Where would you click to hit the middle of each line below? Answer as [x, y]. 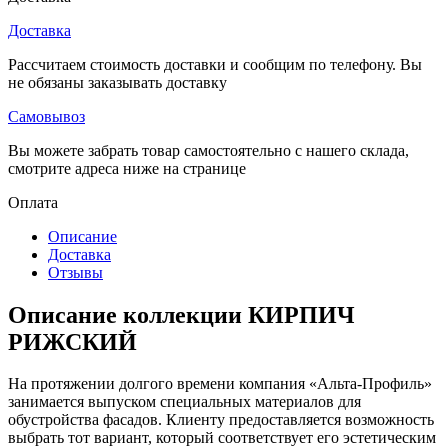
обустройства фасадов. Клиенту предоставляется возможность [221, 420]
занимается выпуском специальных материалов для [184, 402]
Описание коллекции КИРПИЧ [181, 314]
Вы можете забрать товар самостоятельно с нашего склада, [208, 150]
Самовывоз [46, 116]
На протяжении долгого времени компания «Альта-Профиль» [220, 384]
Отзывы [75, 272]
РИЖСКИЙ [72, 341]
